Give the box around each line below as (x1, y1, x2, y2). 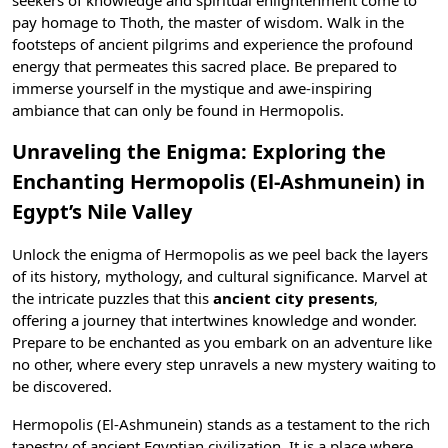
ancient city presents (213, 288, 374, 308)
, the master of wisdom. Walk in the (160, 12, 404, 32)
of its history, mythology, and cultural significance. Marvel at (12, 266, 427, 286)
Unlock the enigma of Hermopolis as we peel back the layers (12, 244, 428, 264)
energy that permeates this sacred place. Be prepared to (12, 56, 397, 76)
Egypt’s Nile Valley (12, 198, 192, 225)
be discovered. (12, 376, 112, 396)
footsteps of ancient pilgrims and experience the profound (12, 34, 413, 54)
